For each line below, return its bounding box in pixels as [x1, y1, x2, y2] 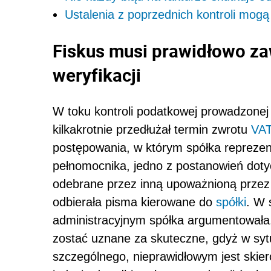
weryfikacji [53, 62, 141, 87]
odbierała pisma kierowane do [53, 195, 216, 209]
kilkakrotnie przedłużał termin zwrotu [53, 122, 251, 136]
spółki [216, 195, 246, 209]
